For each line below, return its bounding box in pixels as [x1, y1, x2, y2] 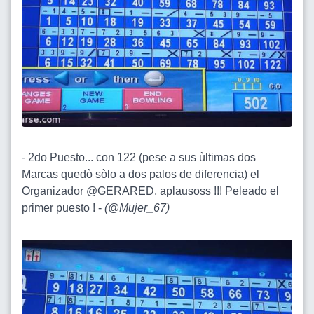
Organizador [22, 185, 86, 198]
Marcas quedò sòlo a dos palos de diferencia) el [22, 168, 259, 181]
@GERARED [86, 185, 154, 198]
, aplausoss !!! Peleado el [154, 185, 279, 198]
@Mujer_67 [108, 202, 166, 214]
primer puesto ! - [22, 202, 104, 214]
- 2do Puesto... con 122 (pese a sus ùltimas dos [22, 151, 256, 164]
